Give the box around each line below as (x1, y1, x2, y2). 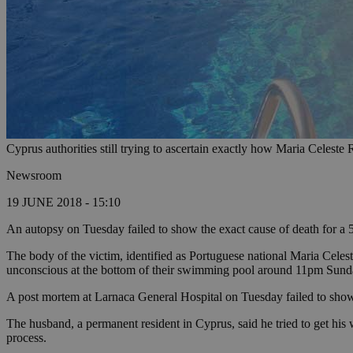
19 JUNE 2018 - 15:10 (6, 195, 121, 210)
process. (6, 331, 46, 345)
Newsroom (6, 169, 61, 183)
